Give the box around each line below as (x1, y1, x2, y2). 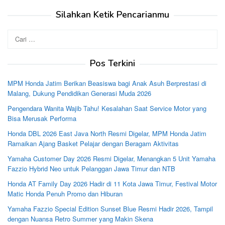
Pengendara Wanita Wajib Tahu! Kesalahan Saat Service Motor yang (8, 103, 206, 114)
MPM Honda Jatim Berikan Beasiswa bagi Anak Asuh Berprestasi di (8, 78, 206, 88)
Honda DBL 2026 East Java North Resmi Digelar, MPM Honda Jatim (8, 129, 206, 139)
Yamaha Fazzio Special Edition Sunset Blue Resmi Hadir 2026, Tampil (8, 204, 213, 214)
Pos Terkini (90, 57, 135, 70)
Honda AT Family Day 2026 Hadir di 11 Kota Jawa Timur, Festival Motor (8, 179, 217, 189)
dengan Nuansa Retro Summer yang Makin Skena (8, 214, 153, 224)
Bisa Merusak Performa (8, 114, 76, 124)
